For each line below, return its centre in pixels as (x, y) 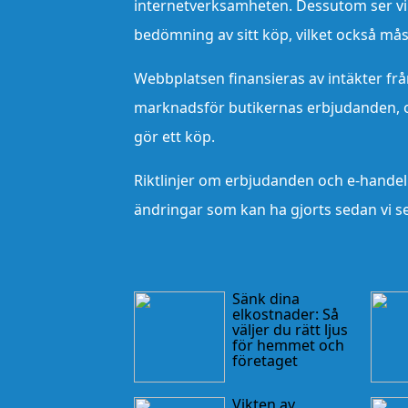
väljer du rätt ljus (290, 329)
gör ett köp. (174, 136)
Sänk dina (266, 298)
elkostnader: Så (286, 314)
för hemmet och (288, 345)
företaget (265, 360)
